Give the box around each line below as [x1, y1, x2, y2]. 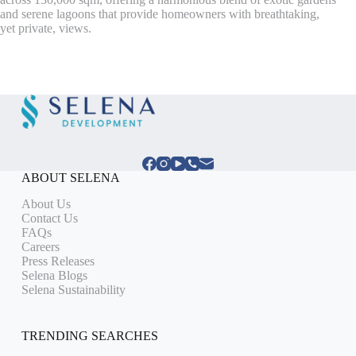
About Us [21, 196, 71, 211]
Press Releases [21, 253, 95, 268]
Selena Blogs [21, 268, 87, 282]
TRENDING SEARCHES [21, 328, 158, 342]
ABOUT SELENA [21, 171, 120, 185]
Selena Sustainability [21, 282, 126, 296]
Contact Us [21, 211, 78, 225]
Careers [21, 239, 60, 253]
